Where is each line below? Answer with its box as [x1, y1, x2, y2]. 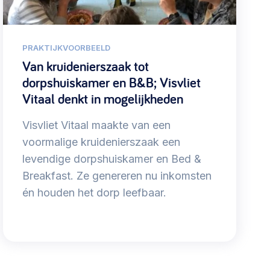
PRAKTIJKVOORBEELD [22, 43, 110, 53]
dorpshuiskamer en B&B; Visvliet [22, 74, 201, 92]
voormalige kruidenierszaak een [22, 136, 180, 149]
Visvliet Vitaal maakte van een [22, 119, 171, 132]
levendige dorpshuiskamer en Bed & [22, 152, 201, 166]
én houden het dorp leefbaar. [22, 186, 166, 199]
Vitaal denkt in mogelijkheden [22, 90, 183, 108]
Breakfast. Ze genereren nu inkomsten [22, 169, 212, 183]
